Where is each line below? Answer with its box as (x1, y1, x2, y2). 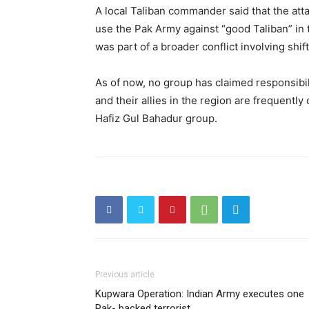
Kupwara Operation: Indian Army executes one (95, 288, 304, 300)
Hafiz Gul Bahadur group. (95, 112, 217, 125)
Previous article (95, 270, 154, 279)
